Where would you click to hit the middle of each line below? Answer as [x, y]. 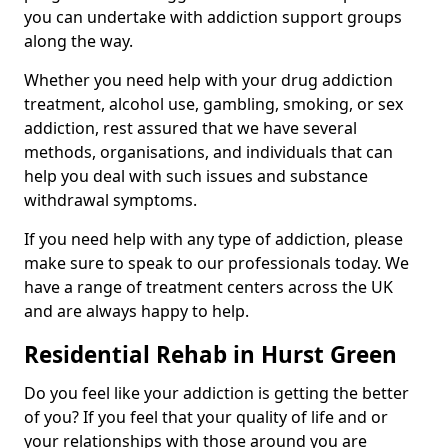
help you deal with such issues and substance [196, 176]
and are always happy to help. [136, 311]
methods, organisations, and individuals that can [208, 152]
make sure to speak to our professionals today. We [216, 263]
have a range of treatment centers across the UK [208, 287]
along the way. [78, 41]
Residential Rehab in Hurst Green [210, 355]
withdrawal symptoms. [110, 200]
